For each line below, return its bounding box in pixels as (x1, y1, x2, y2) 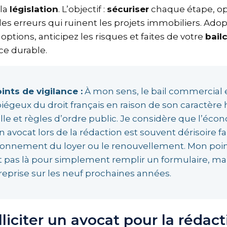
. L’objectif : (62, 4, 111, 15)
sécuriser (111, 4, 153, 15)
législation (14, 4, 62, 15)
